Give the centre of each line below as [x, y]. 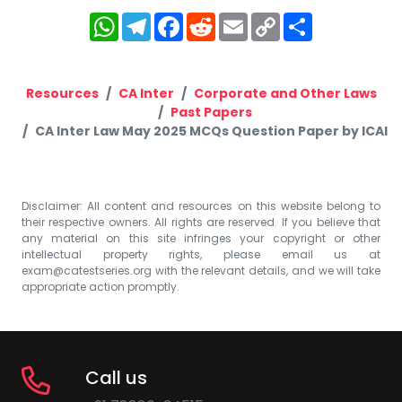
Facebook [229, 19]
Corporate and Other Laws [285, 93]
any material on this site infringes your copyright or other [201, 238]
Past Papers [211, 112]
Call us [116, 377]
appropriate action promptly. [100, 286]
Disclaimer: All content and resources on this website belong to [201, 205]
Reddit [246, 19]
